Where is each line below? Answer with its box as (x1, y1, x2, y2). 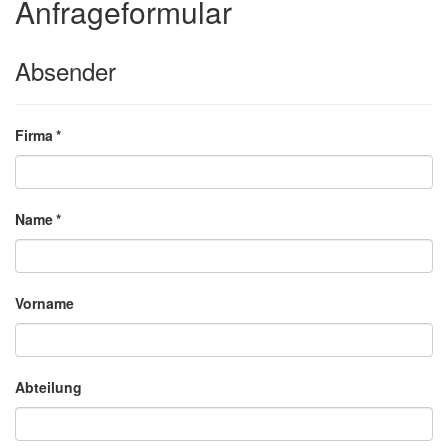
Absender (15, 53, 116, 89)
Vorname (15, 293, 74, 314)
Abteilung (15, 377, 82, 398)
